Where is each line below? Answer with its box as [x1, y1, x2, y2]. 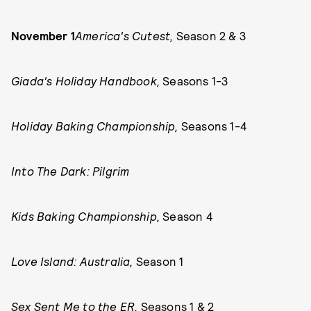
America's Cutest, [75, 28, 174, 42]
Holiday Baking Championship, [11, 119, 181, 133]
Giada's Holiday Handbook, [11, 74, 163, 87]
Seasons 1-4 [180, 119, 248, 133]
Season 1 [135, 254, 184, 268]
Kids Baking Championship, [11, 209, 163, 223]
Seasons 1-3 [162, 74, 228, 87]
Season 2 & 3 [173, 28, 246, 42]
